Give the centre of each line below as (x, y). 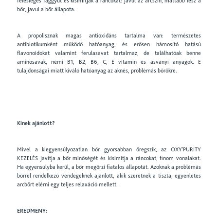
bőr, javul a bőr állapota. (46, 9)
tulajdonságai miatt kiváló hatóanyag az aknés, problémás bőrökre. (97, 71)
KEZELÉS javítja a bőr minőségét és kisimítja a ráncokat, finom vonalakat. (109, 158)
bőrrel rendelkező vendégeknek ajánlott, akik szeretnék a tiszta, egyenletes (109, 176)
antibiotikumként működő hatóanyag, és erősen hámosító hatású (109, 44)
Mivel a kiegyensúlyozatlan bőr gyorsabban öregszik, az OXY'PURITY (109, 149)
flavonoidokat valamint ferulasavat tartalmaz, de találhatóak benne (109, 53)
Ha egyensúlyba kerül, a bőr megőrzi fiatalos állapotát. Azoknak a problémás (109, 167)
